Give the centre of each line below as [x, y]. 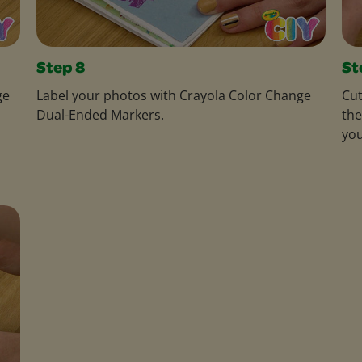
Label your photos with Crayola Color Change [173, 95]
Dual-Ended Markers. [100, 114]
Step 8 [60, 69]
